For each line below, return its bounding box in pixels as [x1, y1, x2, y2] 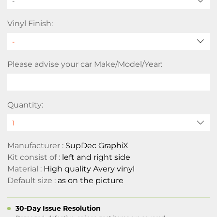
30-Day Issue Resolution [15, 204, 101, 213]
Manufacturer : [7, 141, 65, 150]
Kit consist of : [7, 153, 62, 162]
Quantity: [7, 100, 43, 109]
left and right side [62, 153, 130, 162]
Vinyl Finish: [7, 19, 53, 28]
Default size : [7, 176, 58, 185]
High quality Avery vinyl [44, 164, 135, 173]
